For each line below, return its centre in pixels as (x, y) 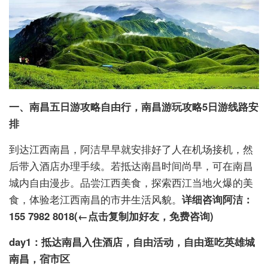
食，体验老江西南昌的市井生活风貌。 (95, 200)
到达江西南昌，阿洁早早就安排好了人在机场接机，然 (131, 149)
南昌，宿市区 (39, 259)
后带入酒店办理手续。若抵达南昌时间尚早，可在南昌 (131, 166)
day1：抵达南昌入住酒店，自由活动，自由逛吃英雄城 (132, 242)
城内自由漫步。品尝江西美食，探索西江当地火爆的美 (131, 183)
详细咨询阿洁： (217, 200)
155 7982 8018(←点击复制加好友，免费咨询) (111, 216)
